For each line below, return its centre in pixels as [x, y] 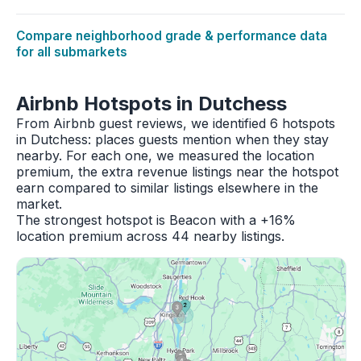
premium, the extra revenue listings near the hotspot [177, 172]
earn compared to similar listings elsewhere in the [167, 188]
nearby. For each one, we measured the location [165, 156]
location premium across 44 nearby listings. [150, 236]
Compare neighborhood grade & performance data [172, 36]
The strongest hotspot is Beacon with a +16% [156, 220]
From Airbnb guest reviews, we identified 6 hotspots [176, 123]
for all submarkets [72, 52]
